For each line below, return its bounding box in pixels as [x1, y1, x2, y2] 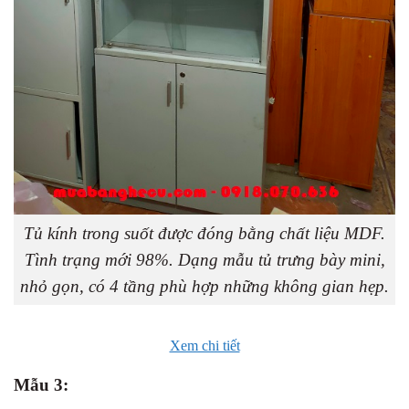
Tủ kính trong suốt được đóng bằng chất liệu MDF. [24, 223, 385, 243]
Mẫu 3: [14, 374, 68, 394]
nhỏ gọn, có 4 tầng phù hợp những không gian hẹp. [20, 276, 389, 296]
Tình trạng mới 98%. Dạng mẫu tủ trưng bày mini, [24, 249, 385, 269]
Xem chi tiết [169, 337, 240, 353]
